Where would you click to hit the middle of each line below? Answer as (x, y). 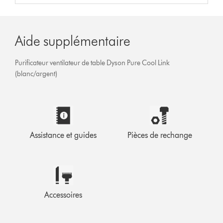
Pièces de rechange (160, 135)
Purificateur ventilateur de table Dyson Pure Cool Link (93, 63)
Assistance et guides (63, 135)
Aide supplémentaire (73, 41)
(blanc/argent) (36, 74)
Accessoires (63, 195)
